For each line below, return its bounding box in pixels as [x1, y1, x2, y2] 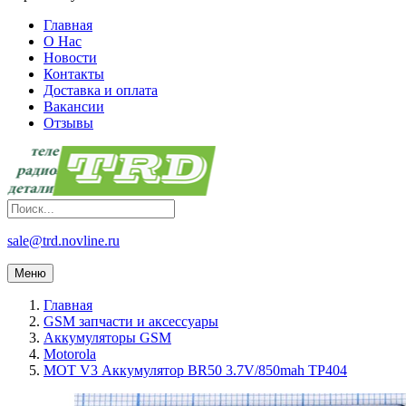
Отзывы [43, 115, 93, 131]
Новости [43, 50, 97, 66]
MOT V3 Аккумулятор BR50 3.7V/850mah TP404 [43, 362, 347, 379]
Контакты [43, 66, 104, 82]
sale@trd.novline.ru [7, 233, 120, 249]
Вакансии [43, 99, 104, 115]
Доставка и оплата [43, 82, 158, 99]
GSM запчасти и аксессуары [43, 314, 218, 330]
